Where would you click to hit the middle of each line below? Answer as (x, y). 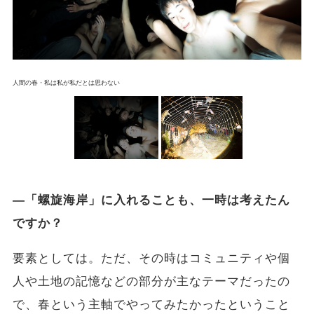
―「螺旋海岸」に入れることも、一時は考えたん (151, 200)
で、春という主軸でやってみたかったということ (151, 305)
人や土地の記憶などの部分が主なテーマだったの (151, 282)
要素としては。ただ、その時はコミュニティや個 (151, 259)
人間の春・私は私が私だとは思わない (66, 83)
